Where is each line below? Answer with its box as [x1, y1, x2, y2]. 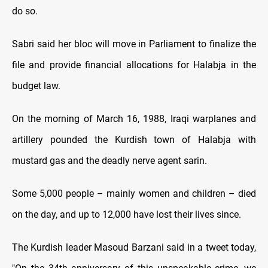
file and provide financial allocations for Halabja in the [12, 59, 256, 71]
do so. [12, 5, 38, 17]
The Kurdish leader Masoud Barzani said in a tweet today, [12, 241, 256, 253]
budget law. [12, 80, 60, 92]
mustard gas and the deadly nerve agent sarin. [12, 154, 207, 166]
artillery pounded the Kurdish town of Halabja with [12, 133, 256, 145]
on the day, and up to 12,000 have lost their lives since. [12, 208, 241, 220]
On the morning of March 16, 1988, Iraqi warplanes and [12, 112, 256, 124]
